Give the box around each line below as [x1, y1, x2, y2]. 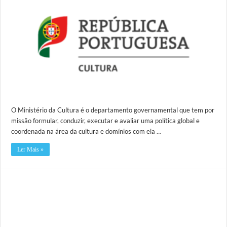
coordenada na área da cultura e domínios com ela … [11, 127, 162, 136]
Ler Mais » [17, 146, 44, 154]
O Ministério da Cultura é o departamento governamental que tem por [11, 106, 215, 115]
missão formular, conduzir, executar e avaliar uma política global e [11, 117, 200, 125]
